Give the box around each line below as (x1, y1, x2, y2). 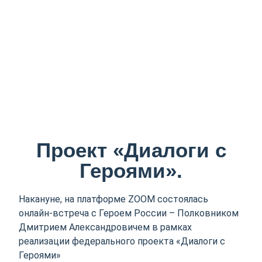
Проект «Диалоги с (36, 138, 226, 161)
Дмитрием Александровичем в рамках (19, 221, 192, 233)
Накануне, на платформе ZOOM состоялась (19, 193, 209, 205)
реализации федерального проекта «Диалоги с (19, 235, 226, 247)
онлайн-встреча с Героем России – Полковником (19, 207, 239, 219)
